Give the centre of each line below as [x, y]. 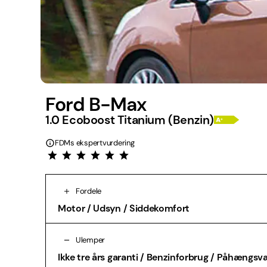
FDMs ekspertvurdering [95, 143]
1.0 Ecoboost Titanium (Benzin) [130, 119]
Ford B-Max [96, 104]
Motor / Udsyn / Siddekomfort [124, 208]
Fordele [89, 191]
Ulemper [91, 240]
